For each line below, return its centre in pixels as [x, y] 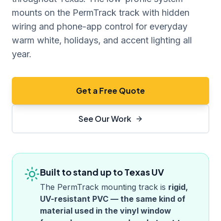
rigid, [178, 187]
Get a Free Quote [110, 91]
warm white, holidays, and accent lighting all [102, 40]
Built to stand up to [82, 172]
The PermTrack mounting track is [103, 187]
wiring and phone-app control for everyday [100, 26]
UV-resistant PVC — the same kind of [113, 199]
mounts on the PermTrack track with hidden [101, 13]
